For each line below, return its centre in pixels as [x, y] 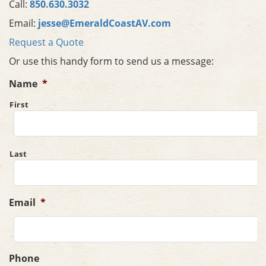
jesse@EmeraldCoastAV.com [104, 23]
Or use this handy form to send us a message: [111, 61]
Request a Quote [46, 42]
